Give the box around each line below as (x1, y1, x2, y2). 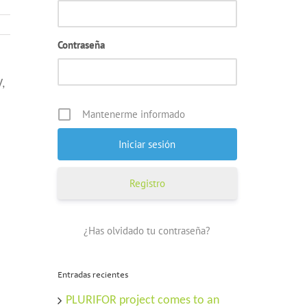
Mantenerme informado (82, 108, 185, 121)
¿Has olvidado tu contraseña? (84, 224, 211, 237)
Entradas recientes (57, 271, 128, 280)
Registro (129, 177, 165, 190)
